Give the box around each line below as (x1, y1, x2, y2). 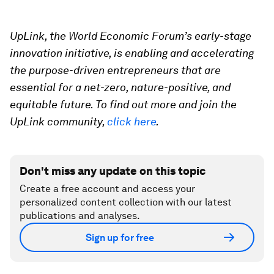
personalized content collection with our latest (20, 196, 232, 209)
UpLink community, (10, 115, 107, 128)
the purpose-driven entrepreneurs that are (10, 64, 221, 77)
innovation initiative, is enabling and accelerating (10, 46, 254, 60)
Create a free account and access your (20, 183, 195, 195)
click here (107, 115, 156, 128)
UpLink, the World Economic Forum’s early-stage (10, 29, 251, 43)
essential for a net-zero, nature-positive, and (10, 81, 231, 94)
